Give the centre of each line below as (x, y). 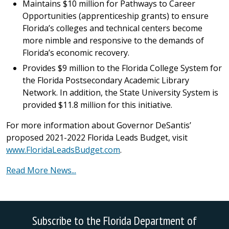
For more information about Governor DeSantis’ (99, 125)
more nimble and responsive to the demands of (113, 40)
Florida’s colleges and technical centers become (112, 28)
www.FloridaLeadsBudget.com (63, 150)
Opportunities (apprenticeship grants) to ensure (116, 16)
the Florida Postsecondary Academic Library (106, 80)
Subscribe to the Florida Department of (114, 220)
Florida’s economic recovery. (76, 53)
